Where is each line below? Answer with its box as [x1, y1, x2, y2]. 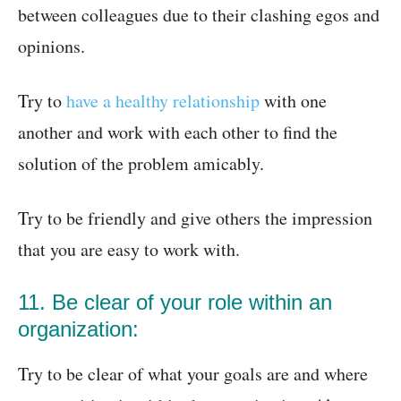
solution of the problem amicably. [18, 151, 264, 176]
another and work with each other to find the [18, 120, 337, 145]
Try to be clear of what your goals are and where [18, 362, 368, 387]
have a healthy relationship [66, 89, 260, 114]
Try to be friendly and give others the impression [18, 206, 372, 231]
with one [260, 89, 327, 114]
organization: [18, 317, 139, 342]
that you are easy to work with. [18, 237, 240, 262]
